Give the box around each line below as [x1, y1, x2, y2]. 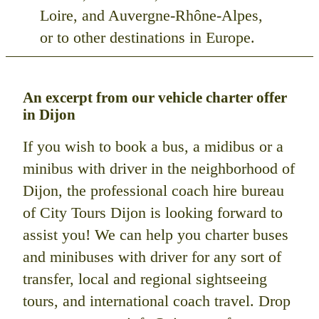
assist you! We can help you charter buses [23, 225, 288, 244]
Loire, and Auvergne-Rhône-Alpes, [40, 6, 263, 24]
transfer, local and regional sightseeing [23, 269, 267, 288]
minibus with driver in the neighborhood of [23, 159, 295, 177]
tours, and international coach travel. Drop [23, 291, 291, 310]
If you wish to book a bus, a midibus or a [23, 137, 283, 155]
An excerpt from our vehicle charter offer [23, 88, 287, 105]
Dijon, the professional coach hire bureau [23, 181, 284, 199]
